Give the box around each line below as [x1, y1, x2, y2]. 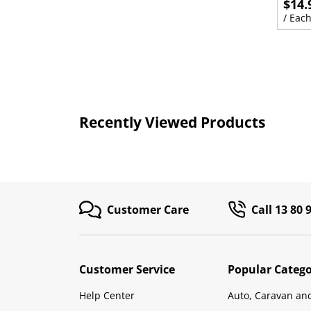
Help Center [79, 288, 135, 302]
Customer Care [107, 201, 189, 217]
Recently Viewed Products [79, 112, 265, 132]
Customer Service [79, 261, 175, 277]
